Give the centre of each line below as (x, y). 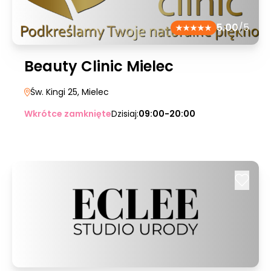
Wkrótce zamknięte (68, 114)
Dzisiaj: (125, 114)
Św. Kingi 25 (54, 92)
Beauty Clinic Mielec (99, 66)
